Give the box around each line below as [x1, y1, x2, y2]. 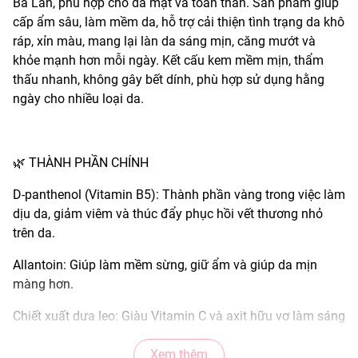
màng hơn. [13, 276, 74, 292]
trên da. [13, 225, 55, 241]
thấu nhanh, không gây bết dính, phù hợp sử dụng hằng [13, 71, 324, 87]
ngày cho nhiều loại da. [13, 90, 144, 106]
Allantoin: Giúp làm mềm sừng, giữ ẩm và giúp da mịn [13, 257, 317, 272]
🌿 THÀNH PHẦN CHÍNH [13, 154, 149, 170]
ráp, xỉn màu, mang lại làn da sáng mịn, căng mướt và [13, 33, 316, 49]
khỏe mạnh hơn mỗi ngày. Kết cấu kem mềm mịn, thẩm [13, 52, 324, 68]
